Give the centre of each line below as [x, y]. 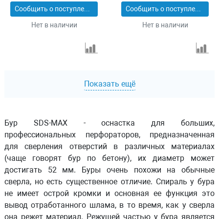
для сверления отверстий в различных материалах [109, 146]
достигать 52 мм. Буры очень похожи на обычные [109, 170]
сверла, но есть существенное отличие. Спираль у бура [109, 182]
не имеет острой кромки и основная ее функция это [109, 193]
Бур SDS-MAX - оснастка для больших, [109, 123]
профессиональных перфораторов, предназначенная [109, 135]
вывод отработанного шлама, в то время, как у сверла [109, 205]
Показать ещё [109, 84]
